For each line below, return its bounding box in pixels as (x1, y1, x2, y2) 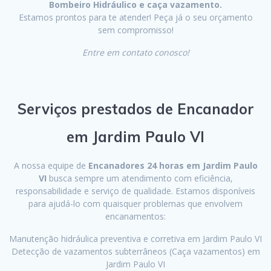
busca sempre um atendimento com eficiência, (46, 172, 233, 184)
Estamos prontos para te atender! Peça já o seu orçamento (18, 11, 253, 24)
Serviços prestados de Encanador (17, 100, 254, 119)
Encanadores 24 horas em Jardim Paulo (88, 160, 258, 172)
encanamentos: (105, 211, 166, 223)
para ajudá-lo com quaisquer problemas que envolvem (28, 198, 243, 210)
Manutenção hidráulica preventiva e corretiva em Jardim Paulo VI (9, 233, 262, 245)
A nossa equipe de (13, 160, 88, 172)
